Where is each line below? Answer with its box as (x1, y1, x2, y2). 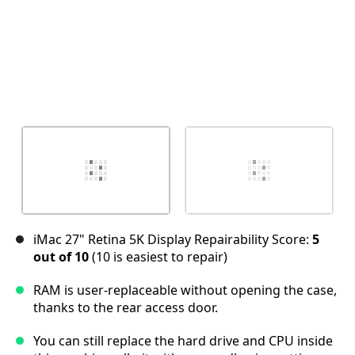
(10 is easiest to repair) (89, 248, 227, 266)
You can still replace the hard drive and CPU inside (33, 332, 333, 350)
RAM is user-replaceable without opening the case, (33, 281, 337, 300)
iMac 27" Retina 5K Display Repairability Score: (33, 231, 312, 249)
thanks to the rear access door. (33, 299, 218, 317)
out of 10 (33, 248, 89, 266)
